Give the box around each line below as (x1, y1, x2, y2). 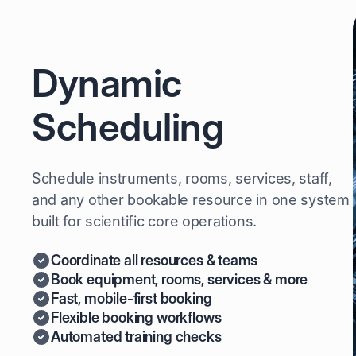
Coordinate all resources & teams (51, 251, 258, 269)
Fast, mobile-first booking (51, 289, 212, 307)
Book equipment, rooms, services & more (51, 270, 308, 288)
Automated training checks (51, 327, 222, 345)
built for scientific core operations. (32, 212, 257, 230)
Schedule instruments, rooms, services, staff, (32, 169, 332, 187)
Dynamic (32, 59, 182, 106)
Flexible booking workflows (51, 308, 222, 326)
